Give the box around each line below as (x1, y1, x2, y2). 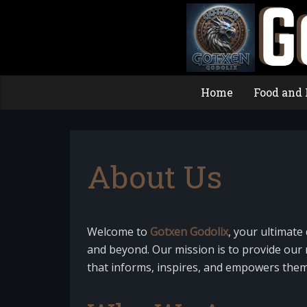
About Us (87, 156, 222, 197)
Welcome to (87, 224, 150, 239)
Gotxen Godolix (150, 224, 228, 239)
